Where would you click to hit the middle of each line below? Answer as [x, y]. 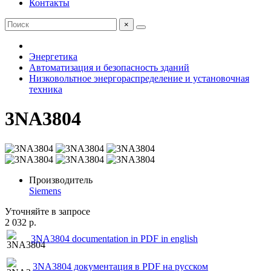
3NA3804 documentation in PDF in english [114, 238]
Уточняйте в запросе [47, 211]
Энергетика [53, 57]
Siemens [45, 191]
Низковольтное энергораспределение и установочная [139, 78]
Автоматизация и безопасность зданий [109, 67]
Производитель [61, 180]
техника [46, 89]
